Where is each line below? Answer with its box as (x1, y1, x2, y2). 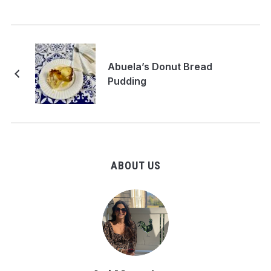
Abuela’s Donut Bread (107, 60, 212, 73)
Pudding (107, 75, 146, 88)
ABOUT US (110, 159, 161, 172)
